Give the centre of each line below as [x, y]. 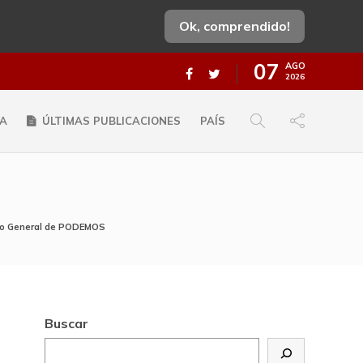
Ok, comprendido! [235, 26]
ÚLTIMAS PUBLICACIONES [111, 121]
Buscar [67, 323]
